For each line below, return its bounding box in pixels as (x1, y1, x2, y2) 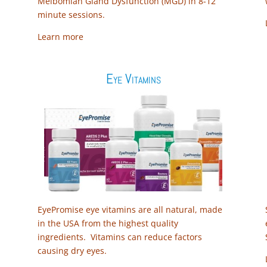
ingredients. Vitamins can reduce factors (37, 231, 202, 243)
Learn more (37, 30, 83, 42)
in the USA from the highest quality (37, 218, 178, 229)
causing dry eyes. (37, 245, 107, 257)
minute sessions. (37, 8, 105, 20)
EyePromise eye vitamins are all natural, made (37, 204, 222, 216)
